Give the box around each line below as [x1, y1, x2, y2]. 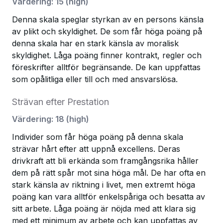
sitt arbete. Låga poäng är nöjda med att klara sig [12, 204, 196, 214]
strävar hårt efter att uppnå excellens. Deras [12, 144, 180, 154]
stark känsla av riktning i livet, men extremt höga [12, 180, 195, 190]
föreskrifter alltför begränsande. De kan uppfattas [12, 62, 201, 72]
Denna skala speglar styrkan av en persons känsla [12, 14, 204, 24]
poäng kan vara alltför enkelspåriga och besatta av [12, 192, 205, 202]
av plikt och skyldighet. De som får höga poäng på [12, 26, 202, 36]
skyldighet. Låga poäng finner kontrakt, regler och [12, 50, 202, 60]
